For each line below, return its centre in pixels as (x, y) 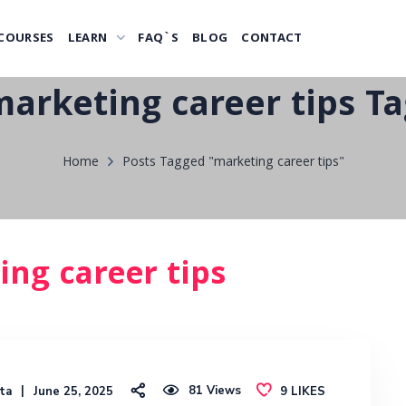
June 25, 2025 (73, 391)
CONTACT (272, 39)
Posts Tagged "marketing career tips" (233, 163)
